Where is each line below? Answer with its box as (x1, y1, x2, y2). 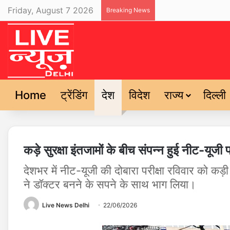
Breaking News (106, 6, 150, 14)
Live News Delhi (42, 201, 89, 209)
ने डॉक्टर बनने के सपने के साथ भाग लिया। (24, 178, 196, 191)
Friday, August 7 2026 (8, 5, 93, 15)
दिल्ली (203, 88, 226, 102)
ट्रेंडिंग (61, 88, 87, 102)
